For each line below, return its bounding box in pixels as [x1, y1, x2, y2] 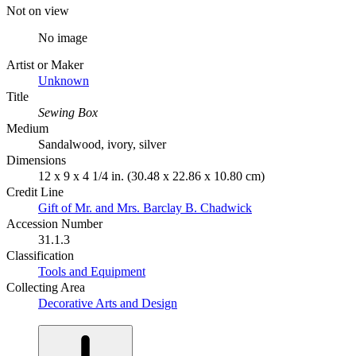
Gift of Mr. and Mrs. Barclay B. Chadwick [38, 200, 252, 215]
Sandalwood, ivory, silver [38, 137, 166, 151]
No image [38, 30, 87, 44]
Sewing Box [38, 105, 98, 119]
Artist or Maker [6, 57, 83, 72]
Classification [6, 248, 74, 262]
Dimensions [6, 153, 66, 167]
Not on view [6, 3, 69, 17]
